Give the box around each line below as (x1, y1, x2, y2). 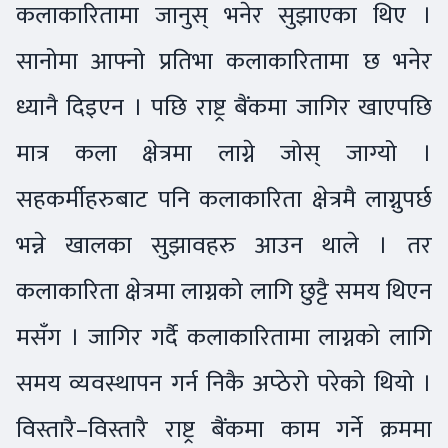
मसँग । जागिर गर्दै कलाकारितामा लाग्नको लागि (16, 316, 432, 358)
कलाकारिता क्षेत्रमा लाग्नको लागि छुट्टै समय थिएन (16, 270, 432, 312)
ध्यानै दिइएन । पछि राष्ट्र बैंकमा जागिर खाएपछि (16, 86, 432, 128)
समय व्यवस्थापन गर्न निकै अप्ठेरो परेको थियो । (16, 362, 432, 404)
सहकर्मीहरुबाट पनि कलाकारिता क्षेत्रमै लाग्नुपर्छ (16, 178, 432, 220)
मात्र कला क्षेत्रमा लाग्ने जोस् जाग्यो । (16, 132, 432, 174)
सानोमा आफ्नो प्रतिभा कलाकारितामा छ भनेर (16, 40, 432, 82)
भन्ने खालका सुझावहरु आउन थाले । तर (16, 224, 432, 266)
